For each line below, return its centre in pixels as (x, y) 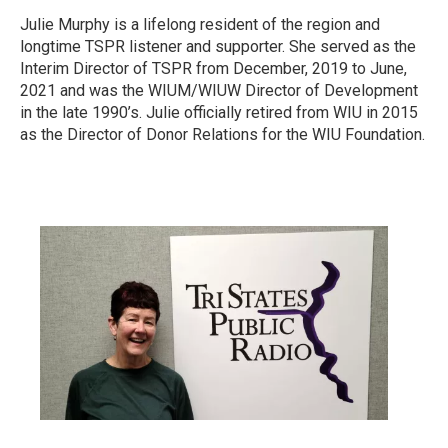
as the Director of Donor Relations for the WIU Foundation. (222, 134)
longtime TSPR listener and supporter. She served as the (218, 46)
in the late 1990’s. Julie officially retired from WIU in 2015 (219, 112)
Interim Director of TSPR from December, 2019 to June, (213, 68)
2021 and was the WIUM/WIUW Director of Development (219, 90)
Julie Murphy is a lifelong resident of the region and (200, 24)
